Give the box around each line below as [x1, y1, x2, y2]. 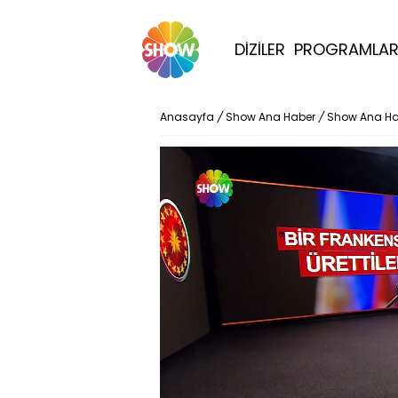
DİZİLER [235, 38, 285, 60]
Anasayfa [160, 109, 214, 124]
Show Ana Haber [226, 109, 315, 124]
